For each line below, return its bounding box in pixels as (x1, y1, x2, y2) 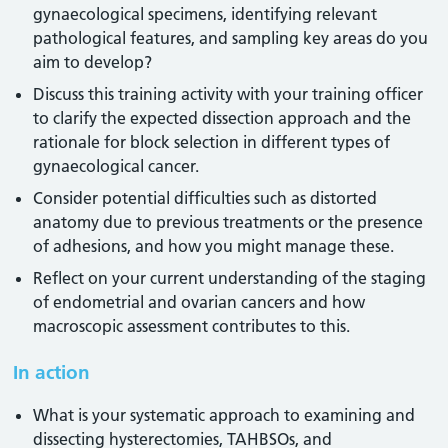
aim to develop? (33, 52, 153, 72)
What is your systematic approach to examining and (33, 405, 416, 425)
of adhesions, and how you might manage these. (33, 236, 395, 256)
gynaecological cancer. (33, 156, 200, 176)
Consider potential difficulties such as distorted (33, 188, 378, 208)
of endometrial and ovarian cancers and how (33, 292, 366, 312)
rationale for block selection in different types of (33, 132, 391, 152)
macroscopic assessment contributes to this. (33, 316, 351, 336)
